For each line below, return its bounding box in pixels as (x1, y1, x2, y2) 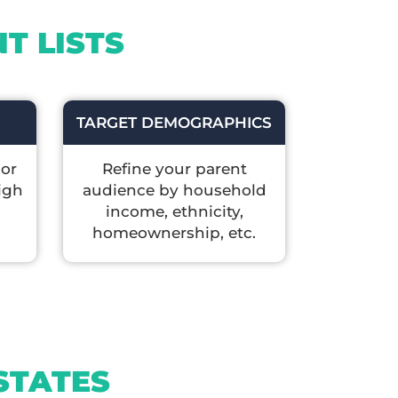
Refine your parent (101, 159, 247, 178)
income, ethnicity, (105, 202, 243, 220)
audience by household (82, 180, 267, 199)
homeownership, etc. (92, 223, 256, 242)
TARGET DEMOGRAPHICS (76, 113, 272, 131)
